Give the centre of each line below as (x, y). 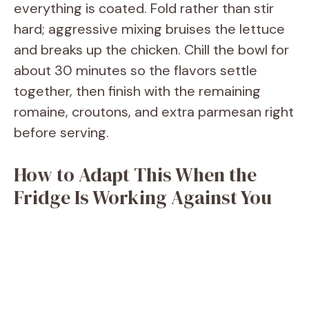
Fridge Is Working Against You (143, 197)
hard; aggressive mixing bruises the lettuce (149, 29)
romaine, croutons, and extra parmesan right (154, 111)
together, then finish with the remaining (137, 91)
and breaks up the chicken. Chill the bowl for (151, 49)
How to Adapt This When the (135, 174)
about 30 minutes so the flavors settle (136, 70)
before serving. (61, 132)
